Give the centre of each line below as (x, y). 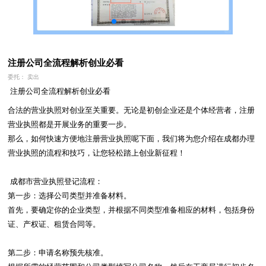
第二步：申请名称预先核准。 (58, 253)
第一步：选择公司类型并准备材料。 (70, 196)
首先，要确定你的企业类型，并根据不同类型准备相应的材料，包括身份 (132, 210)
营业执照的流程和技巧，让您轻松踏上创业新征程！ (97, 153)
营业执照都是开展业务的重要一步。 (70, 124)
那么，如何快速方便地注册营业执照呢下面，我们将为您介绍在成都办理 (132, 139)
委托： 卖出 (24, 77)
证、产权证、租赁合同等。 (54, 224)
